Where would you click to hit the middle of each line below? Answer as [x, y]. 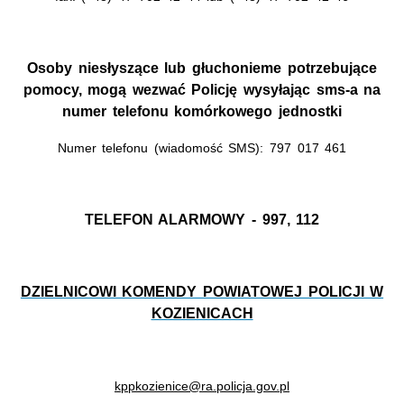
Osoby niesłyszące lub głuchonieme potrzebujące [202, 68]
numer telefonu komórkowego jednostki [202, 111]
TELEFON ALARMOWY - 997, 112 [202, 219]
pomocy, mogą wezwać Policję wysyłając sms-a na [202, 89]
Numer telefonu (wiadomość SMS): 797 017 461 [202, 147]
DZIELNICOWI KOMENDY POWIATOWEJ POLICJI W [202, 291]
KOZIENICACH [202, 313]
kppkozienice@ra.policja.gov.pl [202, 386]
